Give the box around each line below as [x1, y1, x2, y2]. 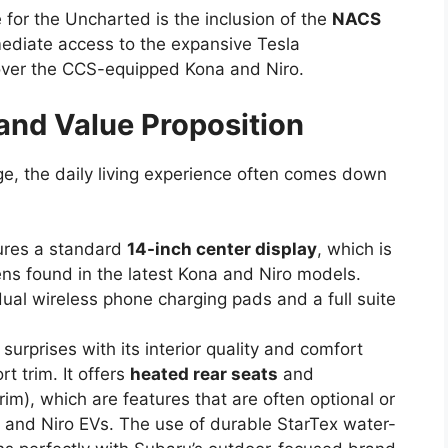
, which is [317, 239, 392, 260]
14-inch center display [127, 239, 317, 260]
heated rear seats [130, 364, 278, 385]
